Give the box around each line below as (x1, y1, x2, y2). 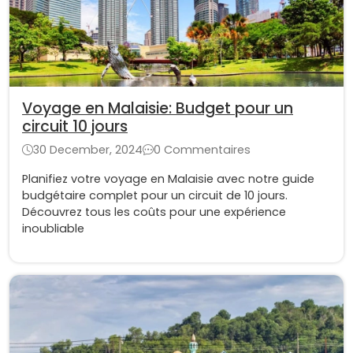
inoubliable (22, 221, 84, 237)
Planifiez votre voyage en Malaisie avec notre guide (22, 171, 314, 188)
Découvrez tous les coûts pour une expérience (22, 204, 286, 221)
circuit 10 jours (22, 116, 128, 138)
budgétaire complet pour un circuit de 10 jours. (22, 188, 288, 204)
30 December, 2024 (33, 142, 143, 158)
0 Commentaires (154, 142, 251, 158)
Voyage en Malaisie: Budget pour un (22, 98, 293, 120)
